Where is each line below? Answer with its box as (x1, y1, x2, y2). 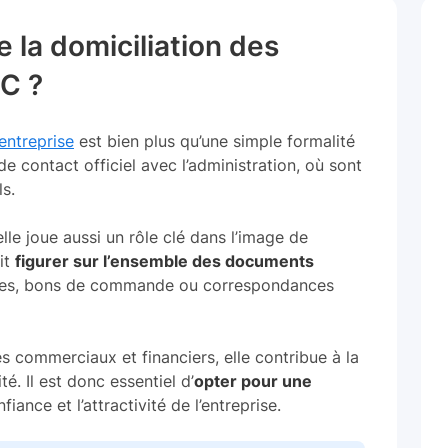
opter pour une (194, 371, 312, 391)
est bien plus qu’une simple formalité (74, 131, 355, 151)
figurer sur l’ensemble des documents (15, 251, 314, 271)
